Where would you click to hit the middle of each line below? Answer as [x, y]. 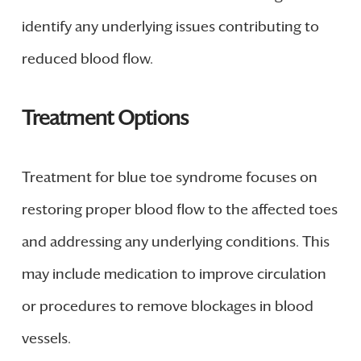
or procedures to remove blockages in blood [167, 307]
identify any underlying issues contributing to [170, 26]
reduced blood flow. [87, 58]
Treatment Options [105, 118]
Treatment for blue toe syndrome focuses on [169, 178]
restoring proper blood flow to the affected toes [179, 210]
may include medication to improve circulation [174, 274]
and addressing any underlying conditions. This [175, 242]
